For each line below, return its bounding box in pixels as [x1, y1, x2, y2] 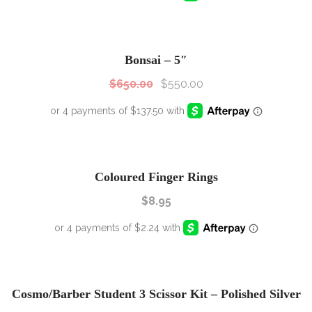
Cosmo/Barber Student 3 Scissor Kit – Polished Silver [11, 287, 301, 302]
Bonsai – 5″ [125, 52, 187, 67]
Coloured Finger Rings [94, 169, 218, 184]
